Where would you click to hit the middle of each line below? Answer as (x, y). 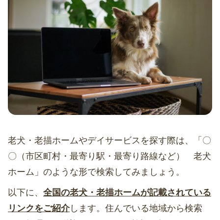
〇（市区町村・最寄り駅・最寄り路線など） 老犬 (110, 156)
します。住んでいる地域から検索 (136, 208)
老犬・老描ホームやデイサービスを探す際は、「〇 (110, 141)
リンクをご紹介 (39, 208)
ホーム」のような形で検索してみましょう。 (96, 172)
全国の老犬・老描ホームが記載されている (127, 193)
